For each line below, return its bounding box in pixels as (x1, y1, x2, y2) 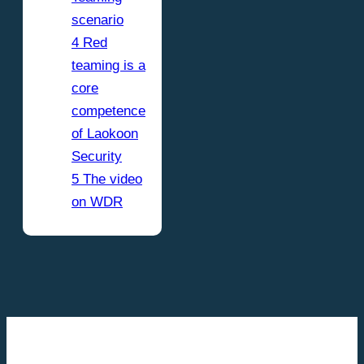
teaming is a (71, 57, 145, 73)
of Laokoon (71, 125, 138, 141)
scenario (71, 11, 123, 28)
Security (71, 148, 122, 164)
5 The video (71, 171, 142, 187)
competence (71, 102, 145, 119)
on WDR (71, 193, 123, 210)
